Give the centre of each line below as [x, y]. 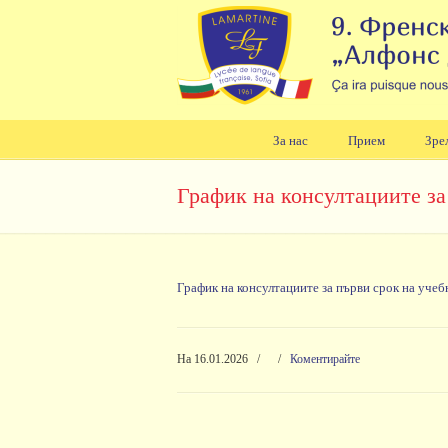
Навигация [186, 185]
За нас [290, 140]
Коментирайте [325, 359]
